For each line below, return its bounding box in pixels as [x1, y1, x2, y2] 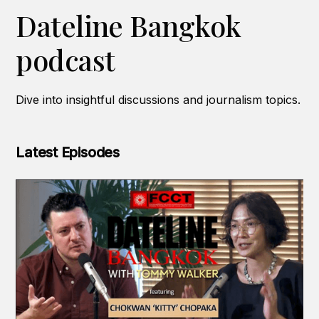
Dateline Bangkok [16, 6, 241, 44]
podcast [16, 41, 115, 78]
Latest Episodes [16, 144, 120, 161]
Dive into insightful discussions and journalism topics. [16, 93, 301, 107]
